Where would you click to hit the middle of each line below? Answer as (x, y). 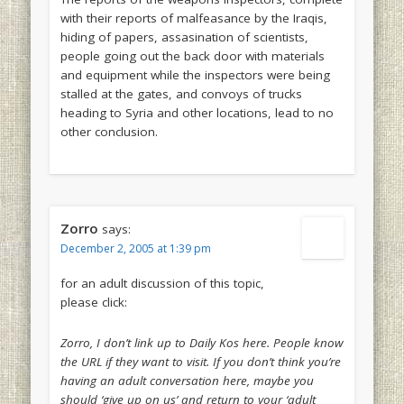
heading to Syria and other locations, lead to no (197, 113)
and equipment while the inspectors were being (195, 75)
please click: (93, 303)
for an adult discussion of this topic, (162, 284)
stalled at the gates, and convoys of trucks (181, 94)
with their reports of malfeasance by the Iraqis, (193, 18)
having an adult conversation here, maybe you (187, 381)
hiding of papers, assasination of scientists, (184, 37)
